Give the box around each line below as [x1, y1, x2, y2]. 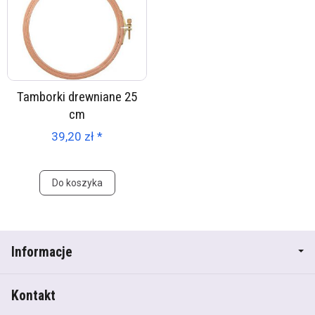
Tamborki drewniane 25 [17, 89, 137, 105]
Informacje [11, 244, 72, 260]
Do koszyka [51, 177, 103, 188]
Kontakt [11, 288, 56, 304]
